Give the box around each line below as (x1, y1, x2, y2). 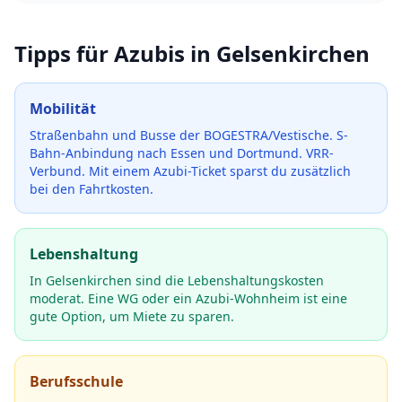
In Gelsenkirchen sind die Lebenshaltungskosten (30, 272, 324, 289)
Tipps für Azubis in (14, 39, 216, 68)
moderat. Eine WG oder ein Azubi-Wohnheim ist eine (30, 290, 347, 307)
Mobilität (30, 99, 96, 118)
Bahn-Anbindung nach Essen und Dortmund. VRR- (30, 144, 334, 162)
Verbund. (30, 162, 85, 179)
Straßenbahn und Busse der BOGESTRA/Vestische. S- (30, 127, 348, 144)
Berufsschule (30, 371, 123, 391)
